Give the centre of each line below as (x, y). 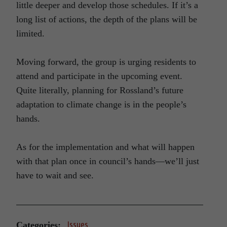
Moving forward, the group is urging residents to (106, 62)
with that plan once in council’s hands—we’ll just (108, 161)
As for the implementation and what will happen (105, 147)
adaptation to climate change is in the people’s (101, 105)
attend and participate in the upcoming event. (99, 76)
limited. (30, 34)
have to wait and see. (55, 176)
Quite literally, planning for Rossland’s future (100, 90)
